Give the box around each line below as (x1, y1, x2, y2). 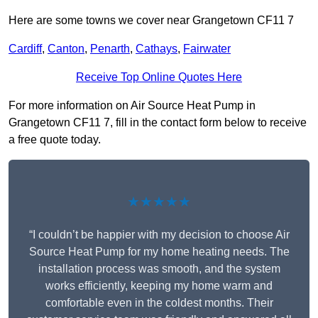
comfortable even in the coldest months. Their (45, 297, 273, 309)
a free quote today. (9, 133, 101, 146)
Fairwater (183, 43, 231, 55)
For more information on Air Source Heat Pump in (9, 99, 256, 112)
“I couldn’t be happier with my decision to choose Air (28, 229, 290, 241)
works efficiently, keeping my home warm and (45, 280, 273, 292)
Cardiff (9, 43, 42, 55)
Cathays (136, 43, 177, 55)
